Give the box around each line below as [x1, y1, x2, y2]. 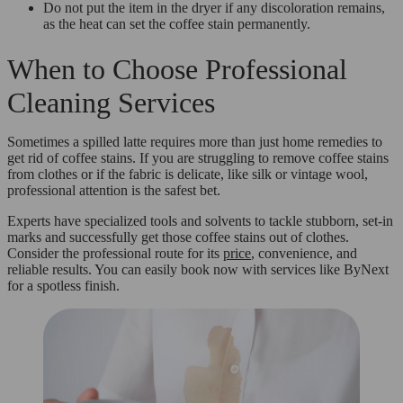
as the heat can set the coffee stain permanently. [43, 15, 310, 31]
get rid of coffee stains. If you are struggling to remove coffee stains [7, 150, 389, 166]
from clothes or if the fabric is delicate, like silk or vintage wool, [7, 166, 368, 183]
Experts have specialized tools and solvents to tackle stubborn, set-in [7, 213, 393, 229]
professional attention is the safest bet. [7, 183, 224, 199]
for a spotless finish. [7, 278, 120, 294]
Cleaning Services [7, 86, 215, 120]
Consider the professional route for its [7, 246, 223, 262]
